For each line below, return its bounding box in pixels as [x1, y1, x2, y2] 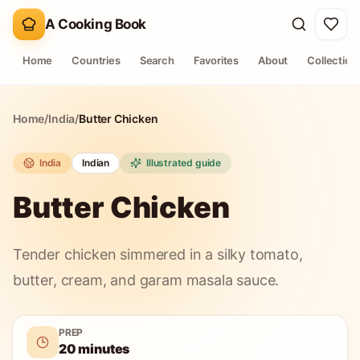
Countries [72, 54, 121, 67]
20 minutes [59, 341, 130, 357]
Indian [82, 157, 110, 169]
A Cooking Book [45, 15, 147, 32]
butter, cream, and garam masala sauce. [13, 272, 280, 288]
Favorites [193, 54, 239, 67]
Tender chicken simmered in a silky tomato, [13, 246, 303, 263]
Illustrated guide [146, 157, 222, 169]
